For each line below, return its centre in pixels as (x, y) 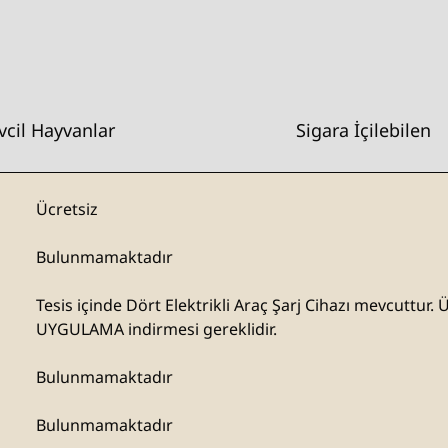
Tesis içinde (81, 305)
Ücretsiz (67, 209)
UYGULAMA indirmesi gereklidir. (156, 329)
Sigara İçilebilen (363, 130)
